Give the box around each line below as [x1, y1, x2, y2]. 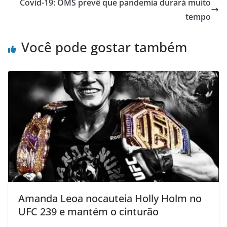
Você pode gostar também [21, 38, 187, 56]
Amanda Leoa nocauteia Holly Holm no [18, 191, 202, 205]
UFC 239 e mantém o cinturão [18, 204, 159, 218]
